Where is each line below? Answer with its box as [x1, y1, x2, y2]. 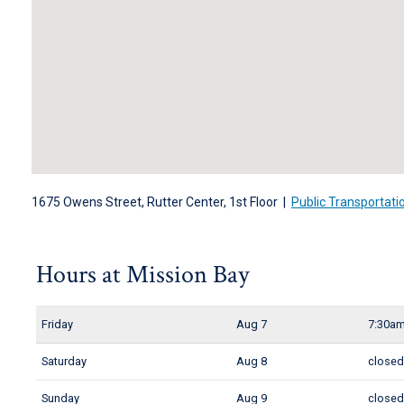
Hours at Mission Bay [36, 258, 249, 291]
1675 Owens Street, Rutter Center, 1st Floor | [32, 195, 291, 209]
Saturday [41, 354, 87, 368]
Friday [41, 317, 74, 331]
